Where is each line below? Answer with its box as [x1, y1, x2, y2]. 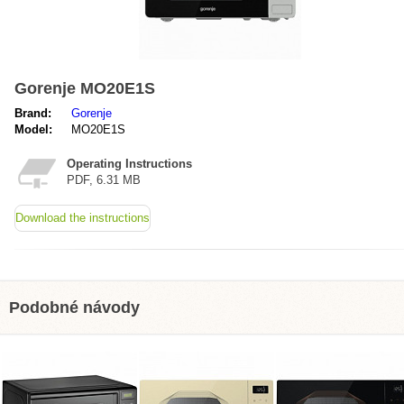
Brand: [14, 106, 51, 120]
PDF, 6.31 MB [67, 173, 141, 187]
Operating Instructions [67, 157, 192, 170]
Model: [14, 123, 52, 136]
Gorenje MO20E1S [14, 79, 155, 97]
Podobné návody [9, 298, 140, 317]
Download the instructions [15, 211, 150, 225]
